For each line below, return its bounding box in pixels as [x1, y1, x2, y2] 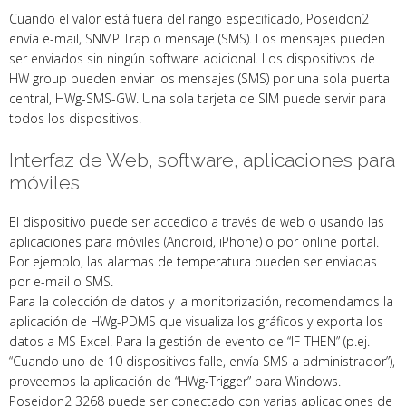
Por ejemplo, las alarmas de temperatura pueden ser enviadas [9, 252, 377, 270]
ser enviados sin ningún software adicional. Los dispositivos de [9, 49, 375, 67]
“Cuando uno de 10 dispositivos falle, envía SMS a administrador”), [9, 352, 395, 370]
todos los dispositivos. [9, 109, 141, 127]
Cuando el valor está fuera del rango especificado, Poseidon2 [9, 9, 369, 27]
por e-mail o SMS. [9, 272, 113, 290]
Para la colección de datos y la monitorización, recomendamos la [9, 292, 393, 310]
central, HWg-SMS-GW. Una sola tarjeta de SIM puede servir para [9, 89, 386, 107]
